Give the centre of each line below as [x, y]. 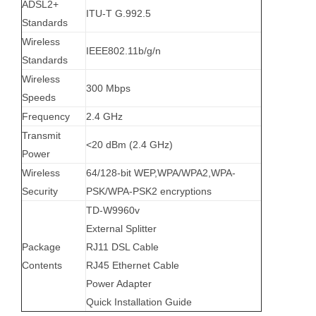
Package [41, 247]
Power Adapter [119, 284]
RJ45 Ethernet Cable [132, 266]
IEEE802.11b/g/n [123, 51]
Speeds [38, 98]
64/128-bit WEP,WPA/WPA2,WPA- [160, 173]
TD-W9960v [113, 211]
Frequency [45, 117]
